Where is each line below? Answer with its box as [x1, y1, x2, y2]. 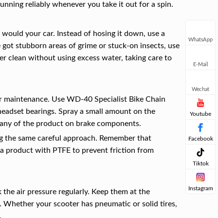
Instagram [188, 185, 213, 191]
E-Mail [193, 61, 208, 67]
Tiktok [192, 161, 209, 166]
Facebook [188, 136, 213, 142]
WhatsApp [188, 36, 213, 42]
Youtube [190, 111, 211, 117]
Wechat [192, 86, 209, 92]
